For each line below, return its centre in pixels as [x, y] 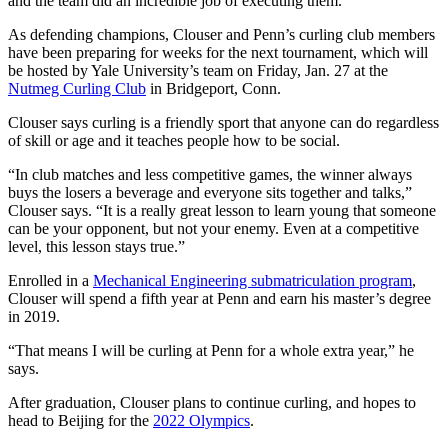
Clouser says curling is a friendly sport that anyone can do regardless [223, 122]
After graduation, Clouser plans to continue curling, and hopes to [212, 402]
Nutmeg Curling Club [77, 88]
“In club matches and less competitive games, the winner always [210, 174]
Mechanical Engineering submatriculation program [252, 280]
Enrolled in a [50, 280]
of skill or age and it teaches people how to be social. [174, 140]
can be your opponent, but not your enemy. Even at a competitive [213, 228]
